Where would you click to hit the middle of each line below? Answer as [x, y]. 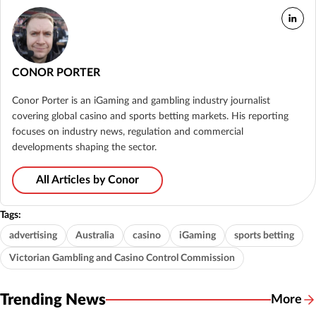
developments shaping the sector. [84, 147]
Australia [95, 235]
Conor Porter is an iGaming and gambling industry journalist [141, 101]
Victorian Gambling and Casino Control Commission [122, 258]
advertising [33, 235]
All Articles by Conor [87, 180]
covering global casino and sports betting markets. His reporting [150, 116]
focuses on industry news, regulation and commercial [128, 132]
